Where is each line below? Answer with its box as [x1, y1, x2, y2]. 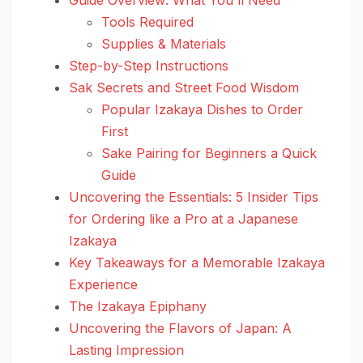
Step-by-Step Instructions [69, 57, 228, 74]
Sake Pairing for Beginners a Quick [101, 144, 317, 161]
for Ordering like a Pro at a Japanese [69, 210, 298, 227]
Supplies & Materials [101, 35, 226, 52]
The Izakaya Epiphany [69, 297, 207, 314]
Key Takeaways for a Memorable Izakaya [69, 254, 325, 271]
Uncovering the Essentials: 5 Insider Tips [69, 188, 318, 205]
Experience [69, 275, 138, 293]
